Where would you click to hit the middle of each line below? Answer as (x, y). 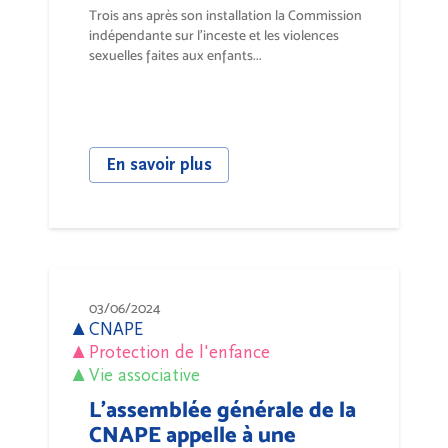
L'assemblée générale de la (222, 409)
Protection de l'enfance (179, 352)
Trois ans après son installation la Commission (225, 15)
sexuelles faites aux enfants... (175, 55)
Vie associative (144, 375)
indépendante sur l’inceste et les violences (214, 35)
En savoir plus (159, 164)
